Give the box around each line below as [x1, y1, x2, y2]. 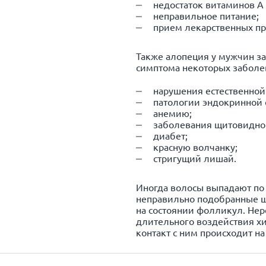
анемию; [153, 107, 192, 119]
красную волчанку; [153, 141, 237, 153]
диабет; [153, 129, 188, 141]
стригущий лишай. [153, 152, 236, 164]
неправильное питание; [153, 9, 259, 21]
